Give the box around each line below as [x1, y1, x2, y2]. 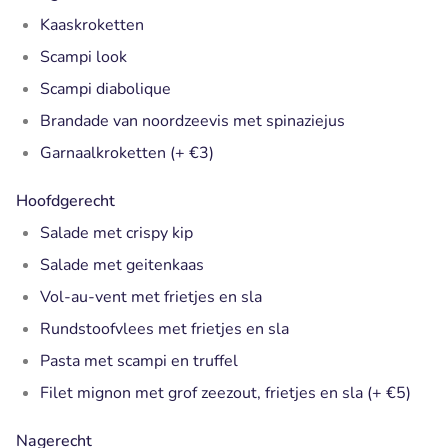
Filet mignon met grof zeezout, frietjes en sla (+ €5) [40, 381, 411, 404]
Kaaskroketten [40, 13, 144, 36]
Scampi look [40, 45, 127, 68]
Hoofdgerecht [16, 189, 115, 212]
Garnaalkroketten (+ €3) [40, 141, 214, 164]
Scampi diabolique [40, 77, 171, 100]
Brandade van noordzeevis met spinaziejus [40, 109, 345, 132]
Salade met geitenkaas [40, 253, 204, 276]
